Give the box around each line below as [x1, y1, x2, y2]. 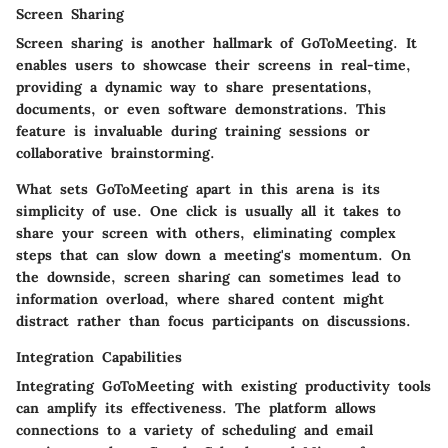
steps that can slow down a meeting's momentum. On [16, 245, 411, 264]
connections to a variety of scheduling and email [16, 420, 373, 439]
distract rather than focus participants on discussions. [16, 311, 411, 330]
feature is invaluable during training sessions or [16, 121, 370, 140]
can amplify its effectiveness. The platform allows [16, 398, 376, 417]
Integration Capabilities [16, 347, 182, 366]
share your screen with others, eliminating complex [16, 223, 396, 242]
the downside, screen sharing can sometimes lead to [16, 267, 401, 286]
